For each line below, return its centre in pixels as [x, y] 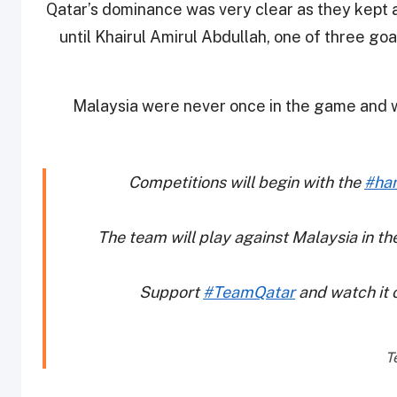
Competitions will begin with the [246, 183]
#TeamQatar [249, 292]
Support [171, 292]
